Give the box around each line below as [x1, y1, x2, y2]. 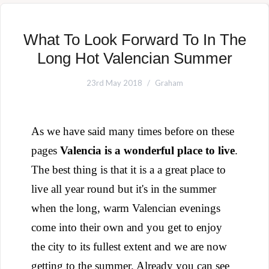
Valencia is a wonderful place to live [60, 144, 235, 157]
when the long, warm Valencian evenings [31, 202, 220, 214]
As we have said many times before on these [31, 125, 234, 138]
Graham [154, 78, 183, 88]
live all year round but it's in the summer [31, 183, 216, 195]
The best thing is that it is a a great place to [31, 163, 226, 176]
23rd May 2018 [86, 78, 142, 88]
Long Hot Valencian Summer [37, 49, 232, 67]
